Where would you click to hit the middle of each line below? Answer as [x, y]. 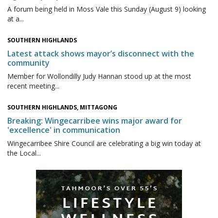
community [28, 63]
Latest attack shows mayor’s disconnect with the [101, 53]
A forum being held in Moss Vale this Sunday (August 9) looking [107, 9]
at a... [16, 18]
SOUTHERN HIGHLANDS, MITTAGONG [62, 107]
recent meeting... [33, 86]
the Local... [24, 153]
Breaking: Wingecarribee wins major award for [95, 120]
